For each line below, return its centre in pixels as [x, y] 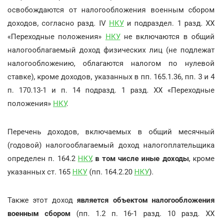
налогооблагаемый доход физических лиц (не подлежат [111, 50]
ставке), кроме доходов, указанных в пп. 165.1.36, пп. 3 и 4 [111, 77]
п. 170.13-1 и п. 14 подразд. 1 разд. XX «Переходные [111, 90]
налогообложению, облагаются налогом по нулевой [111, 63]
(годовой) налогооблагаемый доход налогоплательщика [111, 145]
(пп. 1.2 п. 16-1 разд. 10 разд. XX [142, 213]
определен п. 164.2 [43, 158]
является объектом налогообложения [146, 200]
